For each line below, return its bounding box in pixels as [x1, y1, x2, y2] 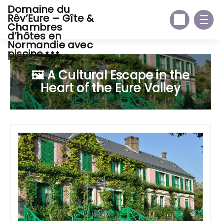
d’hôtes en [7, 29, 61, 43]
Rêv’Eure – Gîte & [7, 11, 94, 25]
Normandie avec [7, 38, 93, 52]
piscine [7, 47, 43, 61]
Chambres [7, 20, 63, 34]
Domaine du [7, 2, 70, 16]
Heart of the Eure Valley [40, 80, 181, 96]
